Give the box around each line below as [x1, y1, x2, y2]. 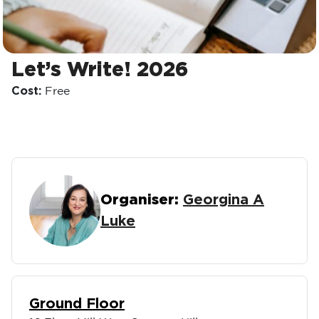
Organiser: [100, 193, 179, 207]
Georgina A [183, 193, 264, 207]
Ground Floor [29, 297, 125, 311]
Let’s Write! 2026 [11, 61, 188, 80]
